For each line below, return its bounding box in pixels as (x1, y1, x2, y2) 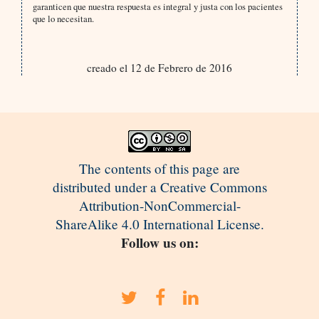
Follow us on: (120, 233, 199, 253)
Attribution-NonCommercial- (78, 197, 241, 215)
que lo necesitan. (32, 12, 94, 26)
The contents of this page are (79, 159, 240, 178)
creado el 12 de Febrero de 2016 (86, 61, 232, 75)
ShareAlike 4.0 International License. (55, 215, 264, 234)
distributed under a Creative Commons (52, 178, 267, 197)
